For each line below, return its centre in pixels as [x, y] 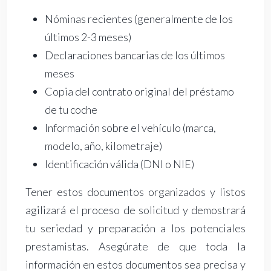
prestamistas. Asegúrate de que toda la [135, 247]
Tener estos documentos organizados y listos [135, 192]
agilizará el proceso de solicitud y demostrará [135, 210]
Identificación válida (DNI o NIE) [119, 164]
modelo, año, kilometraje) [103, 146]
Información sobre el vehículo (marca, [130, 128]
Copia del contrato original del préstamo [139, 92]
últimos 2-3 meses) [88, 37]
